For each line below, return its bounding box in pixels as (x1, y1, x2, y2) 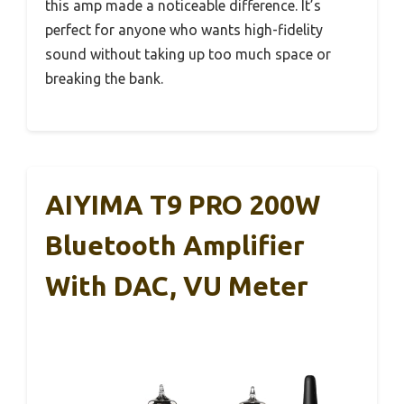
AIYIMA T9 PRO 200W (45, 188, 320, 220)
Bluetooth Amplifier (45, 229, 305, 261)
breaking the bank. (45, 69, 163, 87)
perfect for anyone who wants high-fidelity (45, 21, 323, 38)
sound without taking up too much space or (45, 45, 331, 62)
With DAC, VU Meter (45, 270, 308, 301)
